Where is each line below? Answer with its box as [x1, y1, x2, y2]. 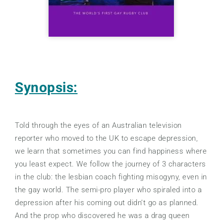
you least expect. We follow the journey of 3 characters [15, 160, 206, 168]
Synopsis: [15, 79, 78, 96]
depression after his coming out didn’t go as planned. [15, 198, 199, 207]
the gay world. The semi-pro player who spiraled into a [15, 185, 202, 194]
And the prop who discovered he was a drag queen [15, 211, 190, 220]
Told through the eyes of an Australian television [15, 121, 182, 130]
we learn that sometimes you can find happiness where [15, 147, 207, 156]
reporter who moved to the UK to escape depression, [15, 134, 198, 143]
